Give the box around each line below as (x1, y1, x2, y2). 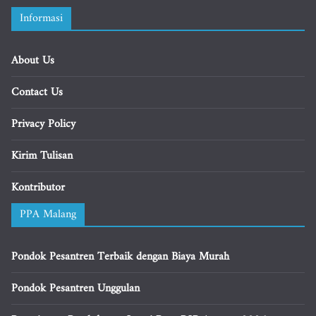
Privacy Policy (11, 114, 75, 134)
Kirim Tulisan (11, 146, 73, 166)
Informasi (20, 8, 63, 28)
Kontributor (11, 178, 65, 197)
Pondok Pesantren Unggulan (11, 279, 140, 298)
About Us (11, 51, 54, 71)
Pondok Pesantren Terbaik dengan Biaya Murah (11, 247, 229, 267)
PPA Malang (20, 205, 76, 224)
